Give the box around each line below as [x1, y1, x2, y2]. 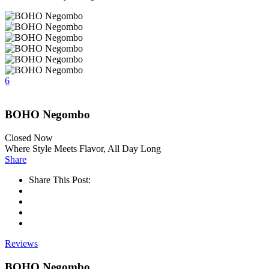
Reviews [5, 238, 38, 249]
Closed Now [5, 133, 53, 144]
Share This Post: [29, 175, 91, 186]
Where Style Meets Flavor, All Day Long [5, 144, 161, 154]
